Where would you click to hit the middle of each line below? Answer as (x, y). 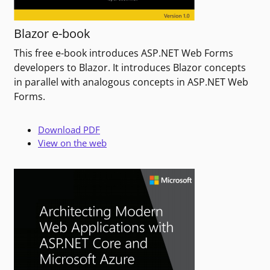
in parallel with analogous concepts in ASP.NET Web (131, 82)
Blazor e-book (52, 34)
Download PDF (69, 130)
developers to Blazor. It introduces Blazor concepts (130, 68)
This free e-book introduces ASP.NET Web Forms (124, 53)
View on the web (72, 143)
